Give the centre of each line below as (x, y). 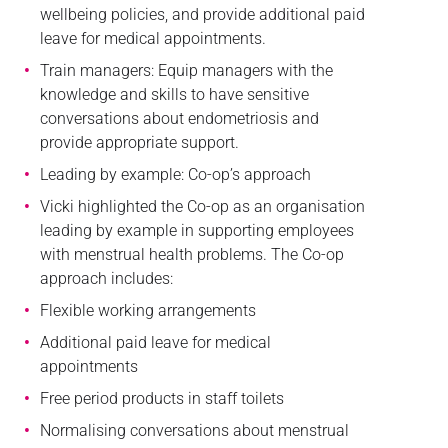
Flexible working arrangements (147, 310)
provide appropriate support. (139, 142)
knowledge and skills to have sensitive (174, 94)
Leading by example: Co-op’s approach (175, 174)
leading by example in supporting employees (196, 230)
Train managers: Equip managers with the (186, 70)
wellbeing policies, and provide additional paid (202, 14)
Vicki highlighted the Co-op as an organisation (202, 206)
